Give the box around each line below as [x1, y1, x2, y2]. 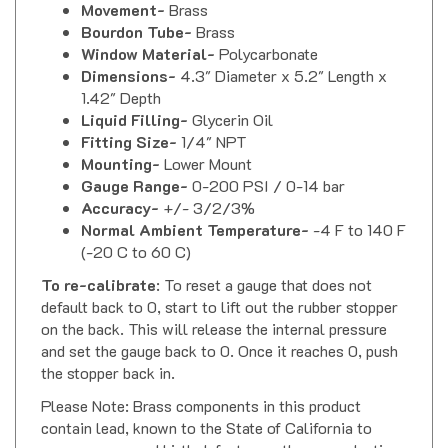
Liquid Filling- [81, 91, 192, 113]
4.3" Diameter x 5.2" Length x [180, 47, 387, 69]
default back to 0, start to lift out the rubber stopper [41, 278, 398, 300]
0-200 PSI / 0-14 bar [192, 157, 345, 179]
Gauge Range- [81, 157, 192, 179]
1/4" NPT [181, 113, 247, 135]
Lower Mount [164, 135, 252, 157]
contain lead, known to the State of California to [41, 399, 372, 421]
